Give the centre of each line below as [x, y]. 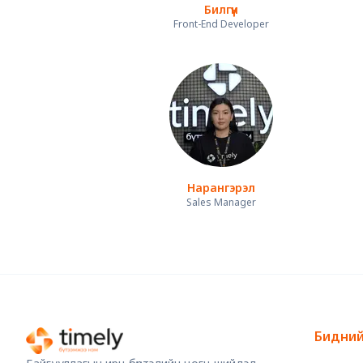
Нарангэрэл [221, 188]
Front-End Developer [221, 24]
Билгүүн [221, 10]
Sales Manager [221, 203]
